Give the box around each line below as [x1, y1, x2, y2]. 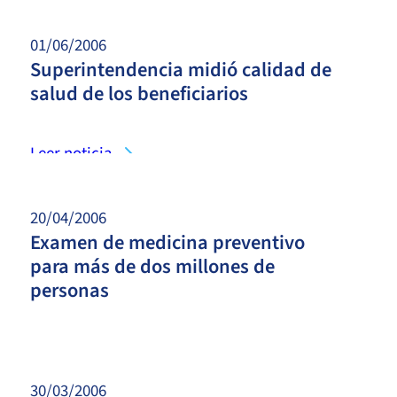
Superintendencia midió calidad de [30, 55, 331, 84]
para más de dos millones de [30, 252, 275, 281]
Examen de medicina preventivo [30, 228, 305, 257]
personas [30, 276, 109, 305]
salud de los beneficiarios [30, 79, 248, 108]
